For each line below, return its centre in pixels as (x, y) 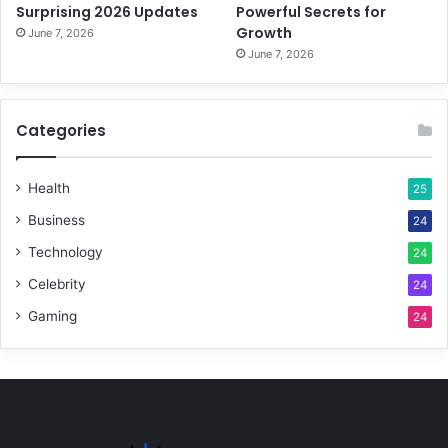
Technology (65, 251)
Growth (264, 32)
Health (49, 187)
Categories (61, 130)
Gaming (52, 315)
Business (56, 219)
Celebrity (57, 283)
